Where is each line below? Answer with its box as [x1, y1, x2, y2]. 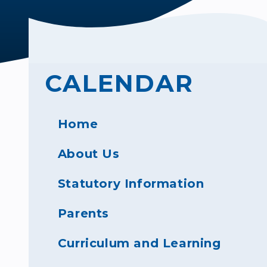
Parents [57, 206, 110, 221]
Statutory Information [57, 176, 204, 191]
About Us [57, 147, 120, 161]
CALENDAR [44, 69, 194, 98]
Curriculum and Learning [57, 236, 221, 250]
